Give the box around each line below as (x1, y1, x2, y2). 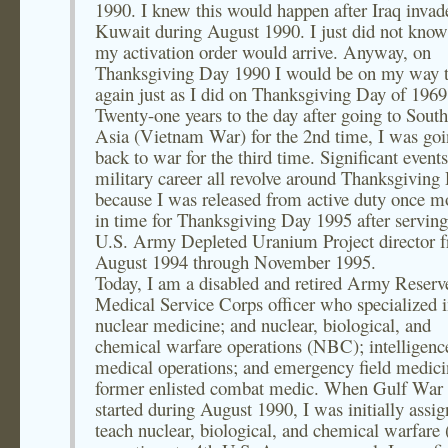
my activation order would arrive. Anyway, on (95, 39, 431, 64)
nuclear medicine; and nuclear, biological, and (95, 312, 431, 337)
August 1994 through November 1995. (95, 249, 376, 274)
